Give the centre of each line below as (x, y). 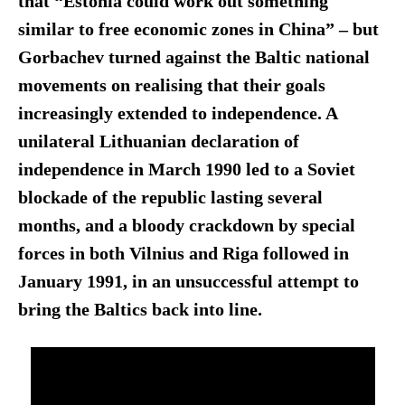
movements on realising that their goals (171, 86)
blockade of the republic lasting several (170, 198)
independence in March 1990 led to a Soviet (186, 170)
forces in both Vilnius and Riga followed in (183, 254)
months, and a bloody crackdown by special (186, 226)
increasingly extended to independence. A (177, 114)
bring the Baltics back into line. (140, 310)
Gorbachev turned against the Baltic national (193, 58)
